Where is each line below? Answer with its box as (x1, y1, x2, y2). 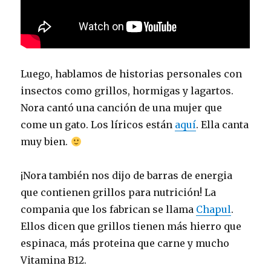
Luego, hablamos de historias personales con (21, 68, 243, 80)
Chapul (196, 203, 232, 215)
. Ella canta (196, 119, 249, 131)
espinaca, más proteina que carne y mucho (21, 237, 230, 249)
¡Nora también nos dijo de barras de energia (21, 169, 233, 181)
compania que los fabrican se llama (21, 203, 197, 215)
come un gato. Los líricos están (21, 119, 175, 131)
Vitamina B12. (21, 254, 87, 266)
